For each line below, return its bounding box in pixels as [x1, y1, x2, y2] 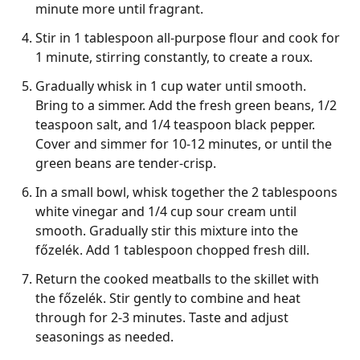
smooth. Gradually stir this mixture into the [35, 221, 298, 239]
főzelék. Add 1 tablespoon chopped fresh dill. [35, 240, 309, 259]
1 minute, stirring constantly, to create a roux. [35, 47, 313, 66]
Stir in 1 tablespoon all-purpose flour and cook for [35, 28, 340, 47]
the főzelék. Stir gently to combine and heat [35, 288, 301, 307]
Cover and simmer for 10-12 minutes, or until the [35, 134, 332, 153]
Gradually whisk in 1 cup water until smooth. [35, 76, 306, 95]
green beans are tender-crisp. [35, 153, 216, 172]
